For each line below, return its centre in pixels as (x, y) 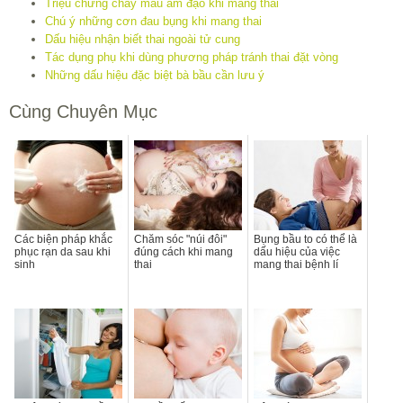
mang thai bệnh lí (296, 264)
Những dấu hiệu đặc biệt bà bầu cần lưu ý (155, 75)
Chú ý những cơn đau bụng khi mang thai (153, 21)
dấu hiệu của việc (297, 251)
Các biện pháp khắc (63, 239)
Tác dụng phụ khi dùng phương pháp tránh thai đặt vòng (192, 57)
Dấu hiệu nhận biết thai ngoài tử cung (143, 39)
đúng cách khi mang (184, 251)
